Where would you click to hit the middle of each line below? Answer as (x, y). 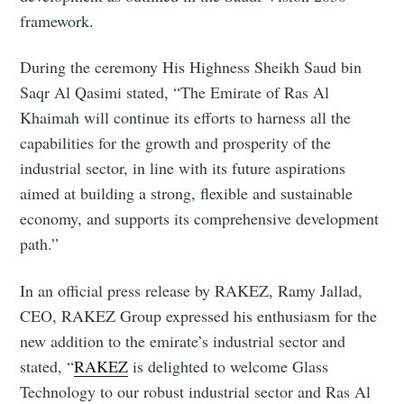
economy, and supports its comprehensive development (200, 219)
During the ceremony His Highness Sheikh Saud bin (191, 67)
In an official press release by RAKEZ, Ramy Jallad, (192, 290)
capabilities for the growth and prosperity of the (176, 143)
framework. (57, 21)
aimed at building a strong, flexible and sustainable (187, 193)
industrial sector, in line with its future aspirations (183, 168)
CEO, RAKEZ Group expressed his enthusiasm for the (199, 315)
